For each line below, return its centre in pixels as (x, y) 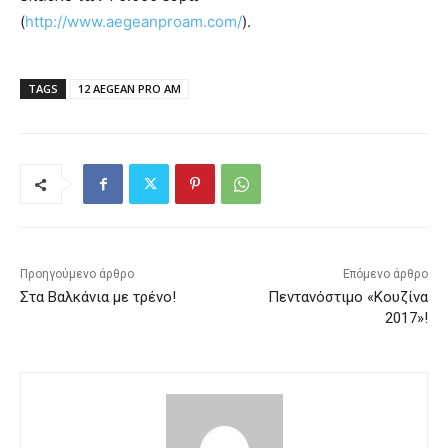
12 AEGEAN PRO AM (129, 89)
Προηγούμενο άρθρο (77, 274)
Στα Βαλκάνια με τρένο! (98, 297)
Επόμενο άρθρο (385, 274)
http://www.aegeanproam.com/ (133, 22)
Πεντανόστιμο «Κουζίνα (347, 297)
